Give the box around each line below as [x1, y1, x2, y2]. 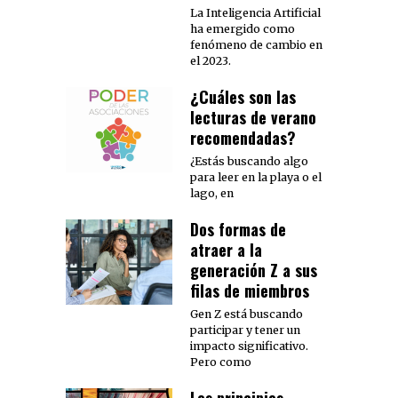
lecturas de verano [190, 105, 316, 129]
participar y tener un [190, 322, 300, 337]
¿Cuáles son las [190, 84, 296, 108]
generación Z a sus [190, 258, 317, 282]
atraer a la [190, 237, 262, 261]
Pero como [190, 354, 251, 369]
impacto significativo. [190, 338, 308, 353]
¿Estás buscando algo [190, 154, 308, 168]
